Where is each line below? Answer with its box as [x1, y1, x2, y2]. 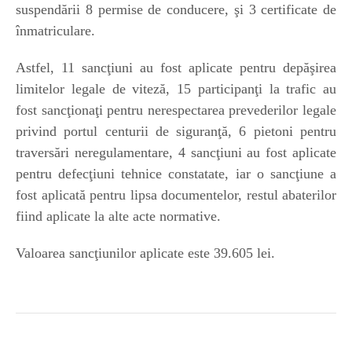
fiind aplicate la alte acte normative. [16, 208, 221, 225]
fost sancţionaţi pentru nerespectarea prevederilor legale [16, 102, 336, 119]
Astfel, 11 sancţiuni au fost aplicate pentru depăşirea [16, 60, 336, 76]
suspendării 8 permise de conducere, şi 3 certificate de [16, 2, 336, 18]
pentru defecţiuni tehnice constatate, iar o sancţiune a [16, 166, 336, 182]
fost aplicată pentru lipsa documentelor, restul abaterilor [16, 187, 336, 203]
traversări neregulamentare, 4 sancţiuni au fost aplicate [16, 145, 336, 161]
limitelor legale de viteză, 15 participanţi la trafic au [16, 81, 336, 97]
